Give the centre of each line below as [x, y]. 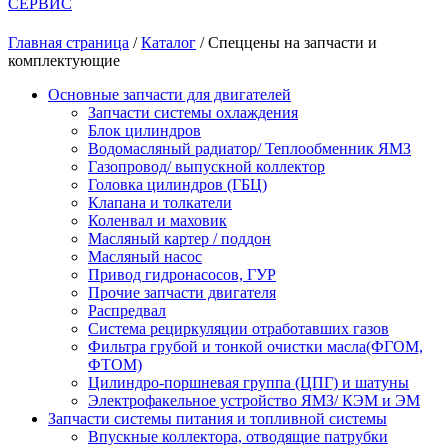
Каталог [168, 43]
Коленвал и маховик [157, 221]
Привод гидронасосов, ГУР [182, 275]
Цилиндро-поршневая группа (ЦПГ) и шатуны [248, 383]
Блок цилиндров [144, 131]
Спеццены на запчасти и [292, 43]
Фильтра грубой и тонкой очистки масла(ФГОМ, [255, 347]
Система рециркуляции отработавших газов [238, 329]
